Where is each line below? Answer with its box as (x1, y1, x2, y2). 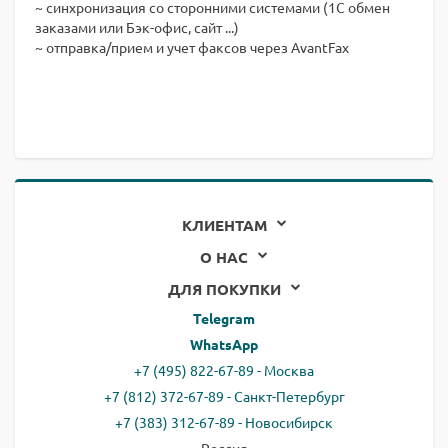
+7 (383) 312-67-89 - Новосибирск (115, 413, 333, 431)
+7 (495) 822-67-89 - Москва (134, 361, 314, 379)
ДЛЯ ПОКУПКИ (167, 279, 281, 299)
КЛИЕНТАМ (181, 215, 267, 235)
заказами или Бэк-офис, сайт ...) (35, 18, 239, 36)
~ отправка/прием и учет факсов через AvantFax (35, 38, 349, 56)
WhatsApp (190, 335, 258, 353)
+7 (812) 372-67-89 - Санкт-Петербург (103, 387, 345, 405)
